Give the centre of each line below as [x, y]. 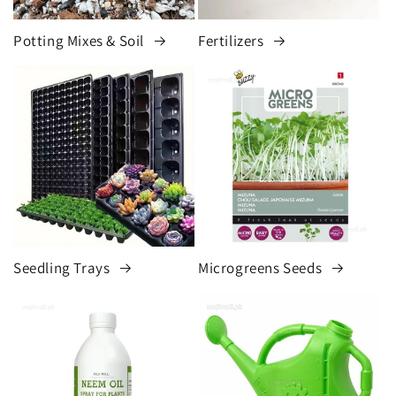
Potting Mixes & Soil [80, 41]
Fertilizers [233, 41]
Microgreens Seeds [262, 268]
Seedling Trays [63, 268]
